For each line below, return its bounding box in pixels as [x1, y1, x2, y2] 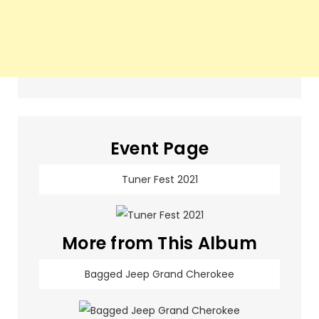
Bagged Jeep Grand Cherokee [85, 267, 234, 282]
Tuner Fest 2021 [121, 172, 198, 187]
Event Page [110, 137, 209, 161]
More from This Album [62, 231, 257, 256]
